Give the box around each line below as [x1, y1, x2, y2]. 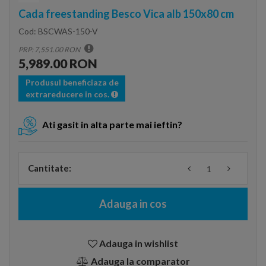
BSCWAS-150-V [38, 26, 98, 36]
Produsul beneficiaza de [25, 77, 119, 87]
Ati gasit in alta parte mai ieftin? [42, 119, 182, 131]
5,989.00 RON [18, 56, 97, 71]
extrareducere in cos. [26, 89, 111, 99]
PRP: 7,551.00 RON [18, 45, 81, 54]
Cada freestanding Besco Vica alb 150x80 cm [18, 7, 234, 20]
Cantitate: [28, 163, 71, 173]
